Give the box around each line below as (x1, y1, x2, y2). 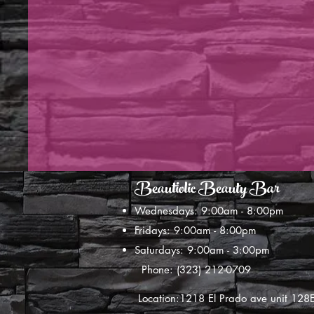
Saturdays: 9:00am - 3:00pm (135, 243, 270, 257)
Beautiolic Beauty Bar (135, 173, 280, 207)
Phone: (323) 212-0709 (135, 262, 251, 276)
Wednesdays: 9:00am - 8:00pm (135, 203, 284, 217)
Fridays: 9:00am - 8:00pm (135, 223, 257, 237)
